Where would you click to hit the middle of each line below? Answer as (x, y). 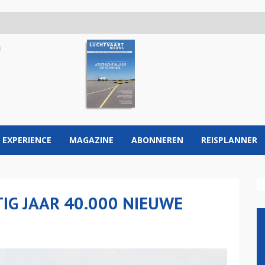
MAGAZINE (91, 140)
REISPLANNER (229, 140)
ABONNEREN (157, 140)
